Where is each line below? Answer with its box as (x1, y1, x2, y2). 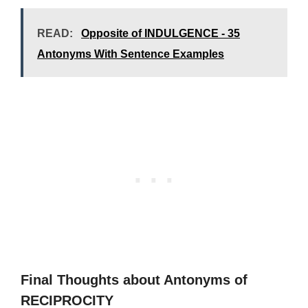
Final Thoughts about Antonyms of (21, 272, 247, 287)
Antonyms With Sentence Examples (37, 48, 224, 60)
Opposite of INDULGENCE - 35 (81, 27, 240, 39)
